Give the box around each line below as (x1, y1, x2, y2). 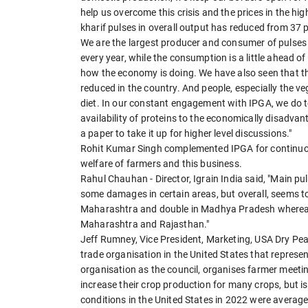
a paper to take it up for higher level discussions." (80, 128, 292, 140)
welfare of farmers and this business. (80, 158, 242, 170)
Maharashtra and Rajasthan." (80, 219, 210, 230)
